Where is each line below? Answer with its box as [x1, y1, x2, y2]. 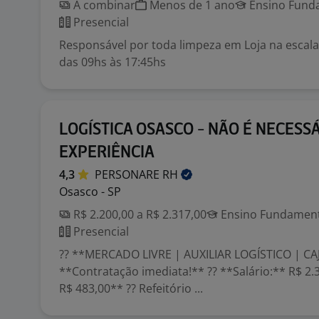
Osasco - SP [59, 184, 121, 199]
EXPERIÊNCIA [59, 145, 155, 161]
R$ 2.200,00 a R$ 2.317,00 [70, 206, 206, 222]
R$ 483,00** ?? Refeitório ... [59, 281, 203, 296]
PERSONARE [95, 167, 162, 182]
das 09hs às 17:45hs [59, 54, 166, 70]
